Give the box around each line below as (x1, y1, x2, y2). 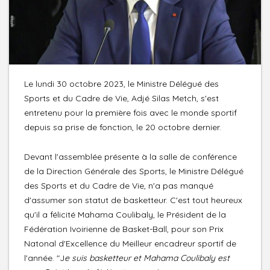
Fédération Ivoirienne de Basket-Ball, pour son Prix (24, 223, 224, 234)
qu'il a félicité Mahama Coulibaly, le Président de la (24, 209, 226, 220)
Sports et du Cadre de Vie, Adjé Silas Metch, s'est (24, 92, 219, 104)
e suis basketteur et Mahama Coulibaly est (64, 252, 230, 263)
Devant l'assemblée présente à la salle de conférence (24, 151, 237, 162)
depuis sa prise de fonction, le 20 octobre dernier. (24, 121, 221, 133)
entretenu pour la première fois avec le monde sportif (24, 107, 237, 118)
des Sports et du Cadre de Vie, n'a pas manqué (24, 180, 213, 191)
